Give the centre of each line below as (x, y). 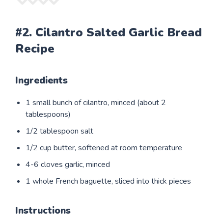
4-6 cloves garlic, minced (68, 164)
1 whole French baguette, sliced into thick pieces (109, 181)
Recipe (35, 48)
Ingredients (42, 80)
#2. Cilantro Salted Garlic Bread (109, 32)
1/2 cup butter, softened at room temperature (104, 148)
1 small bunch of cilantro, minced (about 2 (96, 102)
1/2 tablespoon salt (60, 131)
